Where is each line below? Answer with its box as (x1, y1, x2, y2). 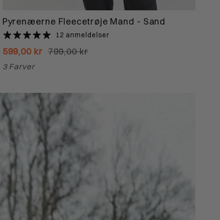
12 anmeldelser (55, 30, 110, 39)
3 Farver (2, 62, 35, 72)
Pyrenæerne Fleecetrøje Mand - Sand (2, 15, 166, 27)
